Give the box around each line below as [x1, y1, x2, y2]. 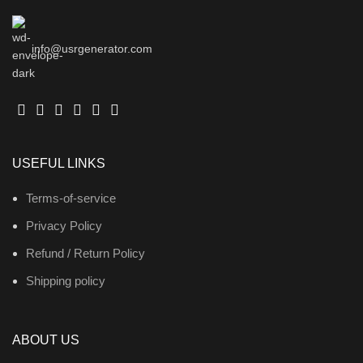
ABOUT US [12, 332, 79, 347]
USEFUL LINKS [12, 156, 105, 170]
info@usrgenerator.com [32, 41, 152, 55]
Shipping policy [26, 273, 105, 288]
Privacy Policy [26, 218, 102, 233]
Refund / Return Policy [26, 246, 145, 260]
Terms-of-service [26, 190, 116, 205]
